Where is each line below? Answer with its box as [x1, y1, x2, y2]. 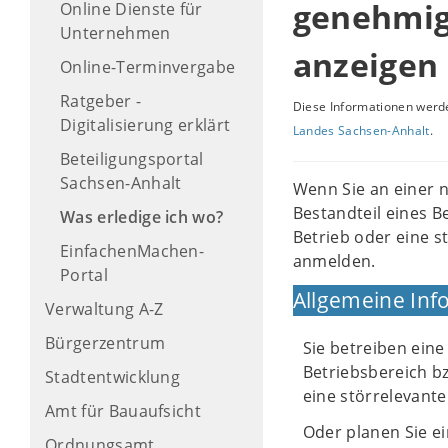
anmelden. [292, 250, 376, 272]
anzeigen [292, 43, 439, 86]
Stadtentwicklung [45, 366, 181, 388]
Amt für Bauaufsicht [45, 400, 202, 422]
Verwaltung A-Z [45, 298, 164, 320]
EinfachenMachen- [60, 240, 205, 262]
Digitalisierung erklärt [60, 114, 231, 136]
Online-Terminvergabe [60, 56, 236, 78]
